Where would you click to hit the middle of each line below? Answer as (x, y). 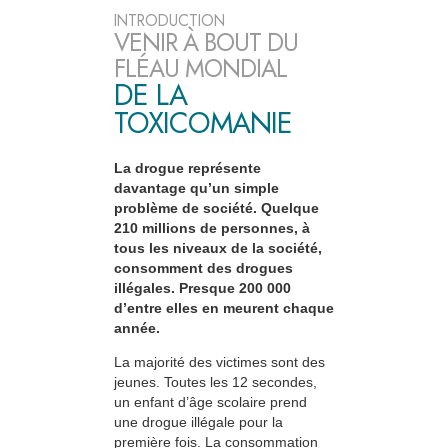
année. (137, 328)
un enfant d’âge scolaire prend (210, 402)
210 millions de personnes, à (212, 228)
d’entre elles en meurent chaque (224, 308)
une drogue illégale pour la (198, 422)
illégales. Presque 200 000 (202, 288)
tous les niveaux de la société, (218, 248)
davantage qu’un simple (196, 188)
